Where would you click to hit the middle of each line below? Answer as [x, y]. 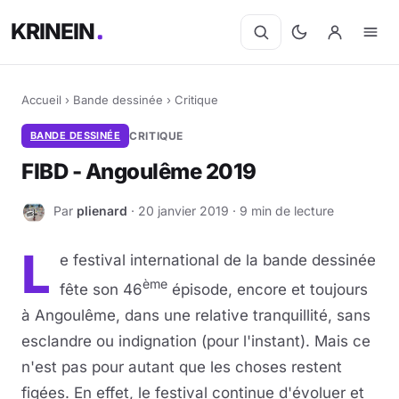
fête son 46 [101, 289]
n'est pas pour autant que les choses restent [182, 366]
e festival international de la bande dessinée [218, 260]
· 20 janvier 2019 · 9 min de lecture [231, 210]
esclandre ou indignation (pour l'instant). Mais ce [196, 341]
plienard [102, 210]
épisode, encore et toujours [268, 289]
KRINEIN [53, 32]
